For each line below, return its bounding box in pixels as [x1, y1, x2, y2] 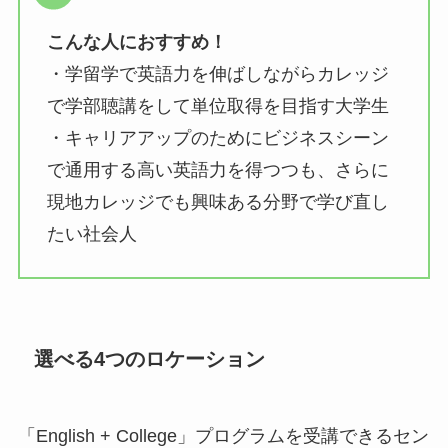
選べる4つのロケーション [34, 347, 266, 370]
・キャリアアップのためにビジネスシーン [46, 127, 389, 148]
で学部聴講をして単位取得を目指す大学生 [46, 95, 389, 116]
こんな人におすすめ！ [46, 31, 227, 52]
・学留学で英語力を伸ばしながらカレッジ [46, 63, 389, 84]
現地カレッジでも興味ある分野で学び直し [46, 191, 389, 212]
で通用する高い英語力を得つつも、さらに [46, 159, 389, 180]
